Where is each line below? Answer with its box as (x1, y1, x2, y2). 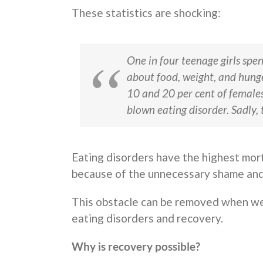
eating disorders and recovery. (72, 211, 223, 225)
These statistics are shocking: (72, 6, 221, 20)
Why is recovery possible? (72, 240, 200, 254)
